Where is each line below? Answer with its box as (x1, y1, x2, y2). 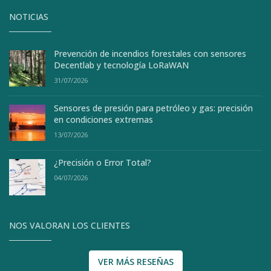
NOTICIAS (9, 10, 48, 22)
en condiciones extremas (54, 113, 153, 125)
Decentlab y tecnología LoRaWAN (54, 59, 189, 71)
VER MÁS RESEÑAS (97, 255, 174, 267)
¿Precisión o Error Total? (54, 156, 151, 168)
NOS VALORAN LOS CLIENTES (9, 219, 130, 231)
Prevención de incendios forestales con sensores (54, 47, 246, 59)
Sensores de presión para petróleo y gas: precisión (54, 102, 253, 114)
